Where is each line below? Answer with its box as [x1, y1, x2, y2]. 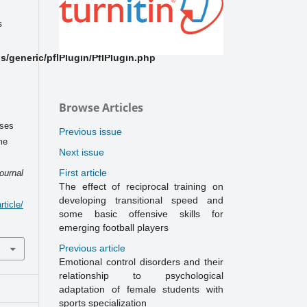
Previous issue [59, 126, 122, 138]
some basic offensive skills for [59, 208, 223, 220]
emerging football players [59, 222, 169, 234]
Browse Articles [59, 100, 143, 116]
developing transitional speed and [59, 195, 223, 206]
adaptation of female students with [59, 284, 223, 295]
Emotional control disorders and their [59, 256, 223, 268]
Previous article [59, 243, 125, 254]
